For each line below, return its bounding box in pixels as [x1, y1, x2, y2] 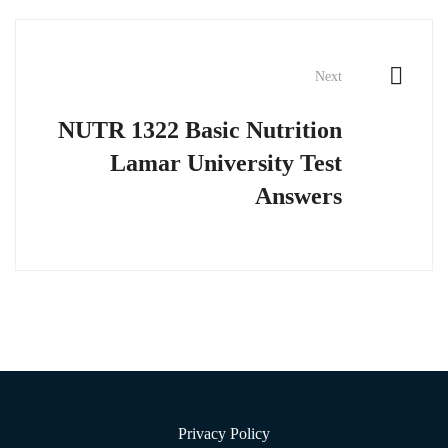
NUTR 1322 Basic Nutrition [58, 117, 342, 143]
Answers [255, 183, 342, 209]
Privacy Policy [178, 425, 270, 442]
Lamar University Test [110, 150, 342, 176]
